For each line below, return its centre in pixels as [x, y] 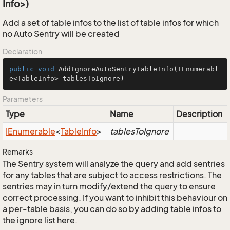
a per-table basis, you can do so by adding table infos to [112, 209]
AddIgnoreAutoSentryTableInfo [116, 69]
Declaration [22, 52]
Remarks [18, 152]
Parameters [23, 99]
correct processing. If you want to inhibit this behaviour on [115, 198]
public [22, 69]
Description [199, 114]
